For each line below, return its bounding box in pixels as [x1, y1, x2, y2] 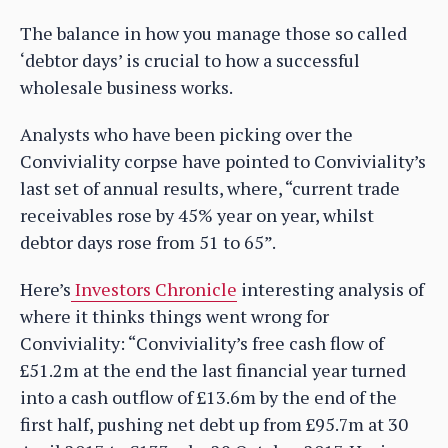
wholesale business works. [20, 75, 233, 100]
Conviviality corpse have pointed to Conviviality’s [20, 149, 426, 174]
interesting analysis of [237, 277, 424, 302]
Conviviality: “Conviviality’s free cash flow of [20, 331, 384, 356]
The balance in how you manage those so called [20, 21, 407, 46]
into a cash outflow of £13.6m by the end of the [20, 385, 397, 410]
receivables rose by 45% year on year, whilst [20, 203, 374, 228]
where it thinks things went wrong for [20, 304, 329, 329]
